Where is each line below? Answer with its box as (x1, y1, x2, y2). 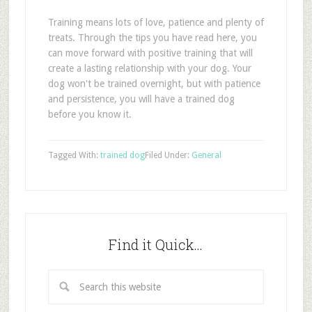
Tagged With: (47, 150, 100, 160)
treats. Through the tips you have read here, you (47, 32, 257, 43)
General (191, 150, 221, 160)
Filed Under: (144, 150, 192, 160)
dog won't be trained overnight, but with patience (47, 78, 260, 89)
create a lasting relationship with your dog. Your (47, 63, 251, 74)
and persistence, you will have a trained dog (47, 93, 235, 104)
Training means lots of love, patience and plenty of (47, 17, 264, 28)
